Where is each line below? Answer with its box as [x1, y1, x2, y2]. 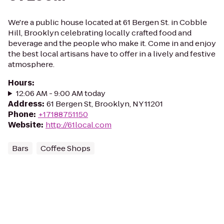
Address [8, 98, 42, 109]
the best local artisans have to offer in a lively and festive [8, 48, 215, 59]
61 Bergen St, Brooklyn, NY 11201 [46, 98, 163, 109]
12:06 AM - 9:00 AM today [15, 88, 105, 98]
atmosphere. [8, 59, 54, 69]
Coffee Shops [40, 143, 90, 153]
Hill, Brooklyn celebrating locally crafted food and [8, 27, 191, 38]
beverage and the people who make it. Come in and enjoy [8, 38, 216, 48]
